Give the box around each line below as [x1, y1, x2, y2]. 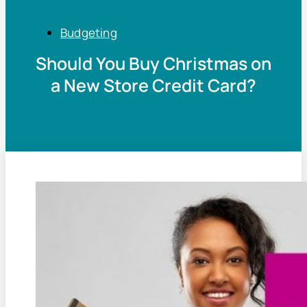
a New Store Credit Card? [51, 73, 256, 97]
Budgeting [60, 25, 117, 40]
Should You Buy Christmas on [36, 51, 271, 75]
